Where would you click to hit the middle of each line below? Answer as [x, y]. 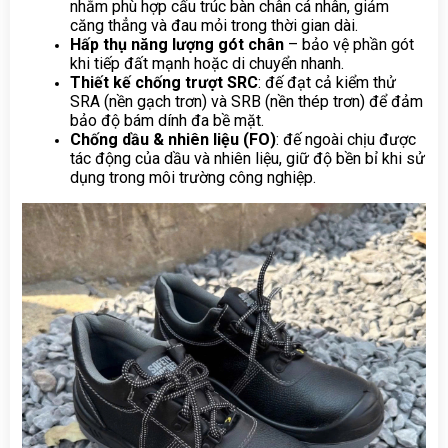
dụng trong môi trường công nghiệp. [193, 177]
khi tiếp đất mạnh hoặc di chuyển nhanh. [207, 63]
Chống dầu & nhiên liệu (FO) [173, 139]
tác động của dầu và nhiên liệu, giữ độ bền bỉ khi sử [247, 158]
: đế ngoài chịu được [346, 139]
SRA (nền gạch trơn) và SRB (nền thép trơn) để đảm [246, 101]
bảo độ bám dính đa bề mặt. [167, 120]
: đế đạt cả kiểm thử [327, 82]
